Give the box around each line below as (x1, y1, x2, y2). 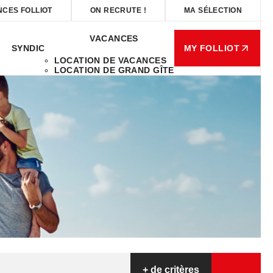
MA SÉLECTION (183, 6, 242, 15)
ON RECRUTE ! (90, 6, 146, 15)
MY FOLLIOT (183, 43, 239, 53)
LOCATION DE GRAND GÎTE (54, 65, 174, 75)
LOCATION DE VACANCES (54, 55, 166, 65)
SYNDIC (12, 43, 45, 53)
